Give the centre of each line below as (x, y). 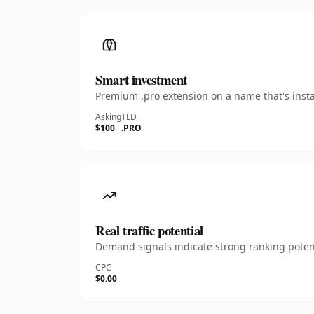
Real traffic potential (149, 230)
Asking (108, 117)
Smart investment (142, 80)
